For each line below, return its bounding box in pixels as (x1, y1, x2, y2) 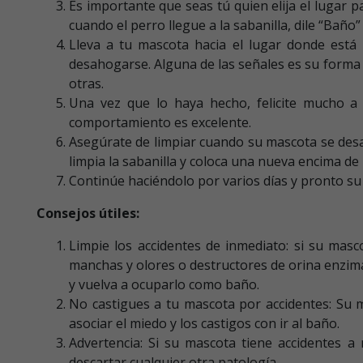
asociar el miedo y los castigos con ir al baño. (69, 314, 340, 332)
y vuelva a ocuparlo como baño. (69, 275, 259, 293)
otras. (69, 74, 104, 92)
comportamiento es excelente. (69, 113, 251, 131)
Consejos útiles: (36, 203, 139, 222)
